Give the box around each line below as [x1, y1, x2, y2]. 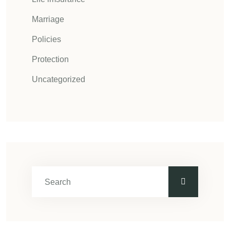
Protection [32, 55, 69, 64]
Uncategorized [32, 75, 85, 84]
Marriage [32, 15, 64, 24]
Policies [32, 35, 61, 44]
